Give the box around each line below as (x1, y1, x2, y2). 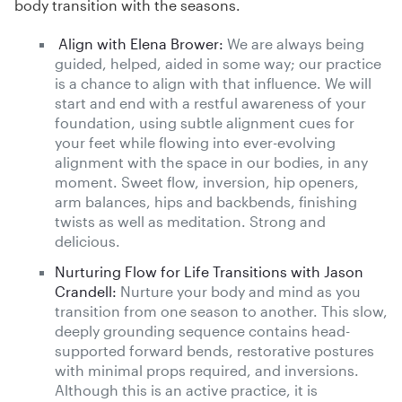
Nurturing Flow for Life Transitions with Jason (55, 262, 363, 280)
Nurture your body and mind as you (117, 282, 361, 300)
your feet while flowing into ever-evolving (55, 133, 336, 151)
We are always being (223, 34, 364, 52)
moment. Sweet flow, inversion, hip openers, (55, 172, 359, 190)
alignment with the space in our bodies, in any (55, 153, 368, 170)
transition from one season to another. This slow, (55, 301, 388, 319)
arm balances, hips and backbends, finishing (55, 192, 357, 210)
